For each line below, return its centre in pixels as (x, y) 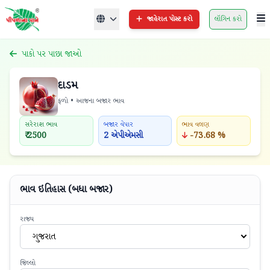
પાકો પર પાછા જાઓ (52, 54)
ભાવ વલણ (196, 124)
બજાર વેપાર (118, 124)
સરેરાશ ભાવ (41, 124)
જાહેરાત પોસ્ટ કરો (170, 19)
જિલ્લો (28, 263)
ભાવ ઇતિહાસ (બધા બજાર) (66, 190)
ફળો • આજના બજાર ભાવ (91, 101)
